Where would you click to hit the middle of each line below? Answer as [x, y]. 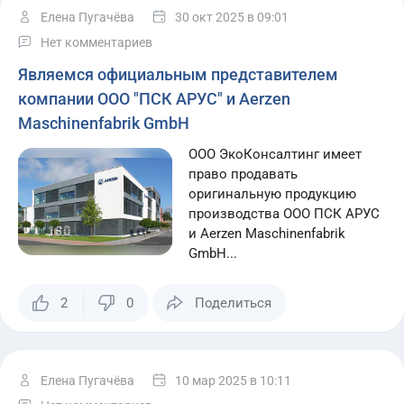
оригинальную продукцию [273, 194]
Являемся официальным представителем [178, 74]
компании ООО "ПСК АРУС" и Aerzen [154, 99]
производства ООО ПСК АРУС [285, 214]
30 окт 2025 [210, 17]
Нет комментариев [96, 42]
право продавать [243, 174]
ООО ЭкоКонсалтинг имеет [275, 154]
